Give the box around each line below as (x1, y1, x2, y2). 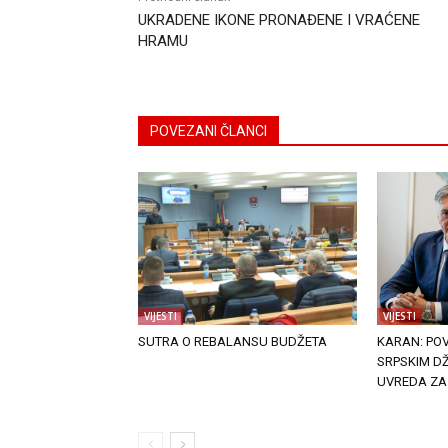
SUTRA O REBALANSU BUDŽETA (138, 334, 327, 350)
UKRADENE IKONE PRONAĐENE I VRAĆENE (138, 11, 420, 30)
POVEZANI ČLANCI (150, 123, 267, 140)
